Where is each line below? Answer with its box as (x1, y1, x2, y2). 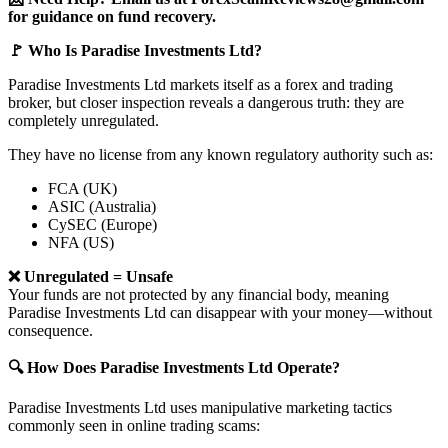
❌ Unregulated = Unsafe (8, 268, 173, 286)
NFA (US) (48, 234, 114, 252)
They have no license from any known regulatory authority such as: (8, 146, 433, 164)
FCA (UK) (48, 180, 117, 198)
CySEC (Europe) (48, 216, 157, 234)
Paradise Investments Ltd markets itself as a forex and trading (8, 76, 393, 94)
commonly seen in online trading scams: (8, 417, 260, 435)
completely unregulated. (8, 112, 159, 130)
